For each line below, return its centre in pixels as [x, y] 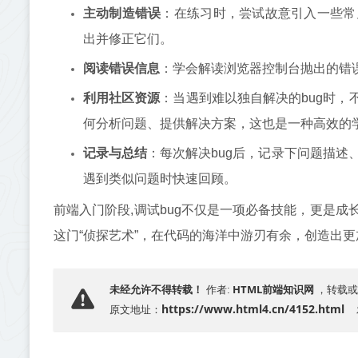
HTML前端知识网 [273, 289]
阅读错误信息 [121, 68]
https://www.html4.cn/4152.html [253, 309]
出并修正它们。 [127, 39]
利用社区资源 [121, 98]
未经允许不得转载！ [156, 290]
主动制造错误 [122, 13]
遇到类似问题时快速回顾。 [159, 179]
